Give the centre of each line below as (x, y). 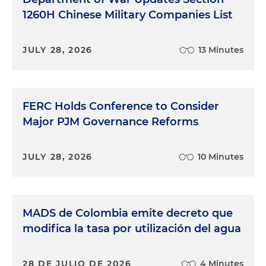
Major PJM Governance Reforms (110, 121)
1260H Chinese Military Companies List (128, 15)
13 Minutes (221, 50)
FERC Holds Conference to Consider (121, 106)
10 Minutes (221, 156)
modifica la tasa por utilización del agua (132, 228)
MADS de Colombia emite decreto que (128, 213)
